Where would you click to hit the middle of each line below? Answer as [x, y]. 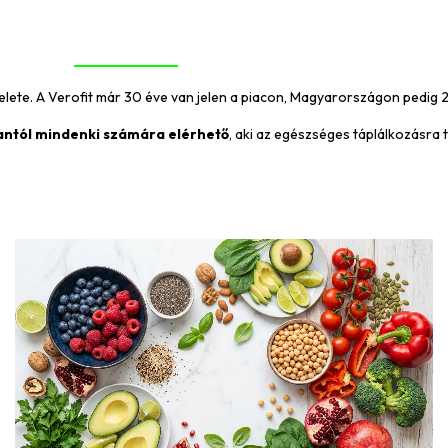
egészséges [312, 134]
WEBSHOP [239, 54]
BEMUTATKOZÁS [126, 54]
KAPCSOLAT [337, 54]
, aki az [251, 134]
